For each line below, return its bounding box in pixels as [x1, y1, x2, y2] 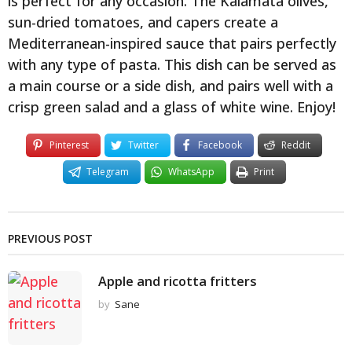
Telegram [86, 165, 129, 179]
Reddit [281, 138, 310, 152]
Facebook [198, 138, 242, 152]
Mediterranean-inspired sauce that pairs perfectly [8, 34, 336, 53]
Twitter [128, 138, 159, 152]
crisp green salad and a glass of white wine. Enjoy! [8, 97, 335, 117]
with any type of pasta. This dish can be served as [8, 55, 336, 75]
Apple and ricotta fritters [98, 273, 257, 291]
